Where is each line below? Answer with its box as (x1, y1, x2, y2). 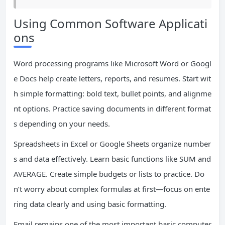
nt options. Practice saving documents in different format (14, 103, 211, 114)
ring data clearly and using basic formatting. (14, 199, 166, 209)
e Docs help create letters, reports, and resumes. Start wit (14, 73, 211, 83)
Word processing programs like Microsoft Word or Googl (14, 58, 211, 68)
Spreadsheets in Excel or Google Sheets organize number (14, 139, 211, 149)
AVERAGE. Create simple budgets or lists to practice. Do (14, 169, 204, 179)
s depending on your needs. (14, 119, 110, 129)
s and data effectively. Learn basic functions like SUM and (14, 154, 211, 164)
